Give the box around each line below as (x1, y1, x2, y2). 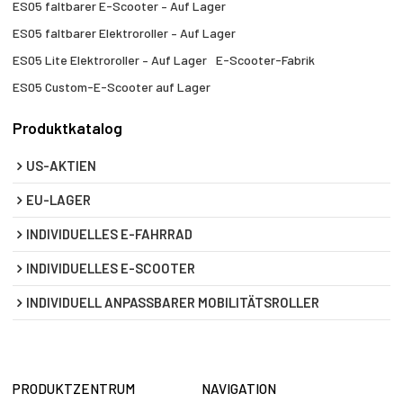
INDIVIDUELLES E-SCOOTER (26, 259, 196, 276)
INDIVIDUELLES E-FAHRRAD (26, 225, 193, 242)
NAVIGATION (201, 380, 276, 397)
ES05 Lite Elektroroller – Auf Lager (13, 52, 208, 68)
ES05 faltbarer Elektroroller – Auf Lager (13, 25, 237, 41)
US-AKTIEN (26, 157, 97, 174)
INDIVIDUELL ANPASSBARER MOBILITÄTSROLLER (26, 293, 320, 310)
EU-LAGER (26, 191, 92, 208)
